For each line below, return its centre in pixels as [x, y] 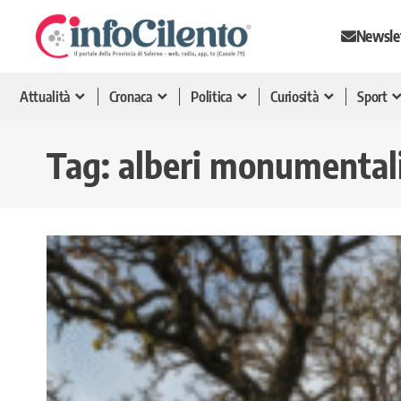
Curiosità [295, 96]
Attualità [46, 96]
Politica [212, 96]
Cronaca [131, 96]
